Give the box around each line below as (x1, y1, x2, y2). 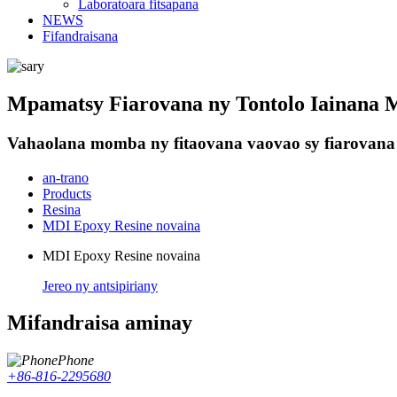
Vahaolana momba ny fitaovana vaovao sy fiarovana (7, 133, 395, 152)
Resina (43, 201, 81, 217)
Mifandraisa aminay (7, 311, 192, 335)
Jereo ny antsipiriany (43, 277, 158, 293)
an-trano (43, 169, 89, 185)
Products (43, 185, 91, 201)
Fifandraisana (43, 28, 118, 43)
